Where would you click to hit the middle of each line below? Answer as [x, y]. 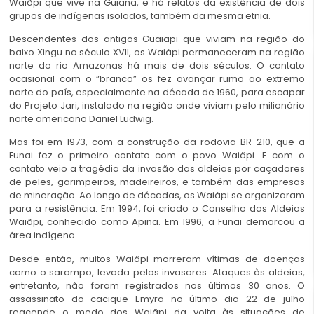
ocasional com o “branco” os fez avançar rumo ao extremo [157, 79]
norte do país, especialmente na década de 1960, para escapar [157, 92]
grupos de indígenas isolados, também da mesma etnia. [140, 15]
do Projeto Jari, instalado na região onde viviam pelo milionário [157, 105]
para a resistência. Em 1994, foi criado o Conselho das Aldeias [157, 209]
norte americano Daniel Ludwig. [81, 119]
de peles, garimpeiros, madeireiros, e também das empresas [157, 182]
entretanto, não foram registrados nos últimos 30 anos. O [157, 285]
